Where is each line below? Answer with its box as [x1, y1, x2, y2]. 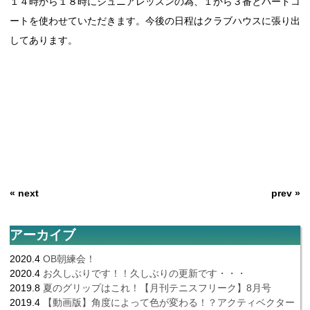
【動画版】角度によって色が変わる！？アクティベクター [43, 297, 295, 309]
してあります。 [10, 35, 77, 46]
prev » [271, 188, 300, 199]
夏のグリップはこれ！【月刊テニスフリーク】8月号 [43, 282, 271, 294]
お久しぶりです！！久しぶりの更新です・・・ [43, 268, 246, 280]
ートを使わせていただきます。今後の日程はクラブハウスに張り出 [10, 15, 300, 27]
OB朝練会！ [43, 253, 95, 265]
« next [10, 188, 39, 199]
